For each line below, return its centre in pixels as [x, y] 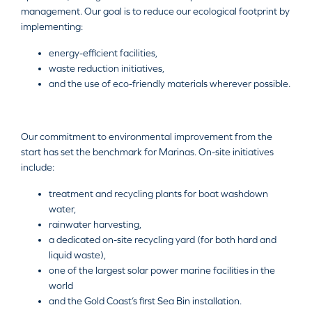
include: [38, 167]
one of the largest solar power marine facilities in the [162, 270]
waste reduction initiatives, [107, 68]
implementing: [52, 26]
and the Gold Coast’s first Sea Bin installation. [145, 301]
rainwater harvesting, [95, 224]
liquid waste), [77, 255]
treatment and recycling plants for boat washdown [158, 193]
